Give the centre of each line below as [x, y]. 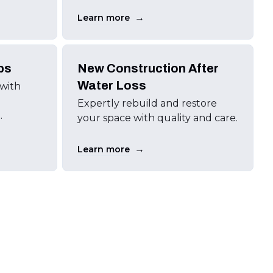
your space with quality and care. [157, 118]
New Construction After [148, 68]
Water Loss [112, 85]
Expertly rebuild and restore [147, 103]
